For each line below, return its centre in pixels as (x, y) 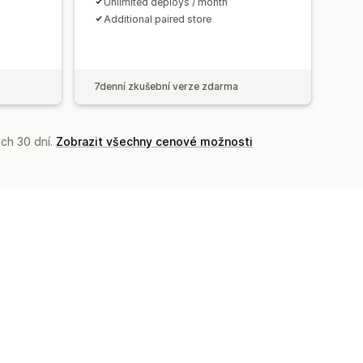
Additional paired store (158, 19)
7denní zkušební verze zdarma (166, 86)
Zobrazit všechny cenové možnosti (154, 141)
